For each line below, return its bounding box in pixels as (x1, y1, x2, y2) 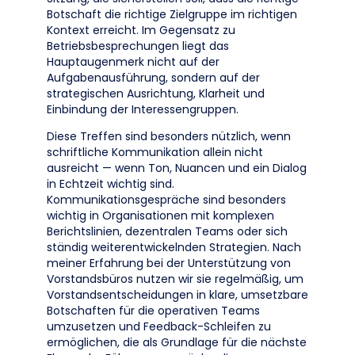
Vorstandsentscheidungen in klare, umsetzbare (47, 287, 308, 303)
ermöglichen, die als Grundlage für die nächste (47, 334, 307, 350)
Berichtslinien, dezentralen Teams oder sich (47, 223, 288, 239)
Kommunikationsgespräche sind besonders (47, 192, 286, 208)
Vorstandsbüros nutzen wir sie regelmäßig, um (47, 271, 303, 287)
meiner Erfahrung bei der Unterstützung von (47, 255, 291, 271)
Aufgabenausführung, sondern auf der (47, 70, 260, 86)
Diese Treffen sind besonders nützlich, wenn (47, 128, 291, 144)
